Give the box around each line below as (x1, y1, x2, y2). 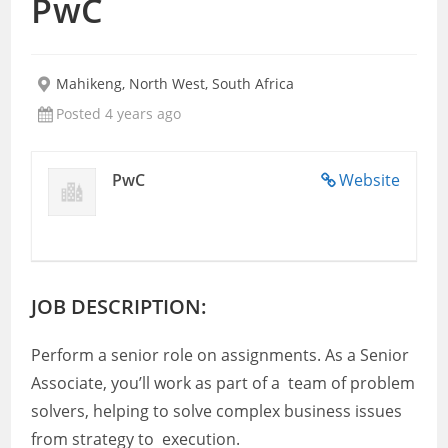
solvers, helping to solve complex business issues (31, 400, 403, 422)
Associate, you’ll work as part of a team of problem (31, 372, 416, 394)
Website (338, 169, 400, 191)
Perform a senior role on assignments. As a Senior (31, 344, 410, 366)
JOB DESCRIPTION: (31, 293, 208, 320)
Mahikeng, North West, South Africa (56, 74, 295, 93)
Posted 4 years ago (56, 104, 182, 123)
